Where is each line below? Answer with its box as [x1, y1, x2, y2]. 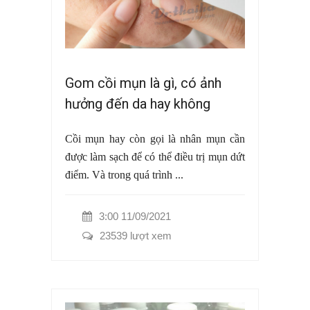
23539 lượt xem [100, 229, 172, 241]
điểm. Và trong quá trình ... [65, 168, 183, 181]
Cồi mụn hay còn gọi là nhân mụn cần [65, 132, 245, 145]
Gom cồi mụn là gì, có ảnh [65, 74, 221, 91]
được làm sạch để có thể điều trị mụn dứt [65, 150, 245, 163]
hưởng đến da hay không [65, 95, 210, 112]
